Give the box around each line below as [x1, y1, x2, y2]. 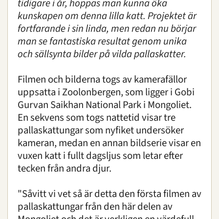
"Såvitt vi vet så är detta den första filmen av [18, 187, 201, 201]
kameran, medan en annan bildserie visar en [18, 136, 201, 150]
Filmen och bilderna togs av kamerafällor [18, 72, 187, 87]
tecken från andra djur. [18, 161, 111, 175]
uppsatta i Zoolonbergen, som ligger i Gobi [18, 85, 195, 99]
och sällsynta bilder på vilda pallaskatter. [18, 47, 186, 61]
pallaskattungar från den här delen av [18, 199, 173, 214]
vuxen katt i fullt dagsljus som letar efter [18, 149, 183, 163]
